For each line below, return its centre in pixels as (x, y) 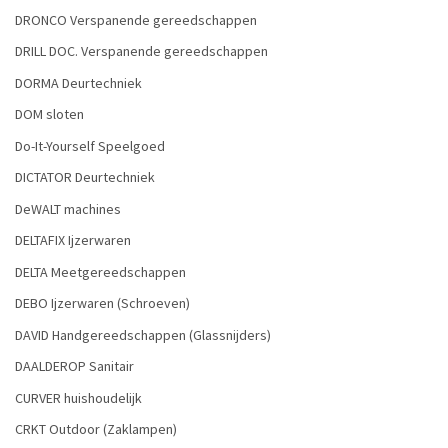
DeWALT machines (68, 208)
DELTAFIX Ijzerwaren (73, 240)
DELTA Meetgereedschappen (100, 271)
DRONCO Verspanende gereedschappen (136, 19)
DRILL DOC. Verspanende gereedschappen (141, 51)
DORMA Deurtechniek (78, 82)
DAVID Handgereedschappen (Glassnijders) (143, 334)
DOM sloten (49, 114)
